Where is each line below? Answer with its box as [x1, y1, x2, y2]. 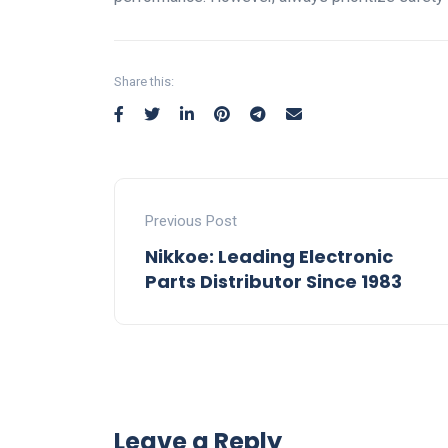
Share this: [114, 74, 174, 90]
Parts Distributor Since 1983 [145, 269, 402, 295]
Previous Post [145, 212, 237, 231]
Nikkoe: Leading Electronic [145, 244, 393, 270]
